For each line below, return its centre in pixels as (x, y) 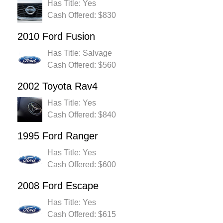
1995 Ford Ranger (58, 136)
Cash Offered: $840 (82, 115)
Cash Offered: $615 (82, 215)
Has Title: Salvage (80, 53)
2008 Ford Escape (58, 186)
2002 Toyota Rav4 (57, 86)
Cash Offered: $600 (82, 165)
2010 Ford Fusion (56, 37)
